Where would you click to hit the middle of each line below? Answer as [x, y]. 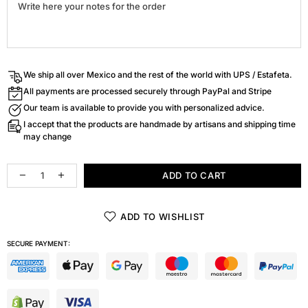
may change [47, 136]
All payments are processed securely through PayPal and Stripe [147, 91]
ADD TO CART [194, 176]
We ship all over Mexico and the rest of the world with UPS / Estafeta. [158, 74]
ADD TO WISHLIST [163, 217]
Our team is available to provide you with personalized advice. [144, 107]
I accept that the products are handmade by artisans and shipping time [159, 124]
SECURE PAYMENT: [38, 243]
